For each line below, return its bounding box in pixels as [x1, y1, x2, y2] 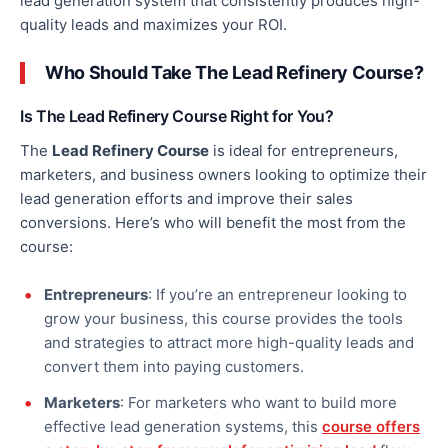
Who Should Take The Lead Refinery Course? [45, 62, 424, 84]
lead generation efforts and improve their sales [20, 189, 353, 209]
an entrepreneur [217, 285, 333, 305]
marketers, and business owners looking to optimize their [20, 165, 427, 185]
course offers [322, 417, 420, 437]
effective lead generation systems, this [44, 417, 322, 437]
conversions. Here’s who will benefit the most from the [20, 213, 406, 233]
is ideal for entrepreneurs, [209, 141, 398, 161]
